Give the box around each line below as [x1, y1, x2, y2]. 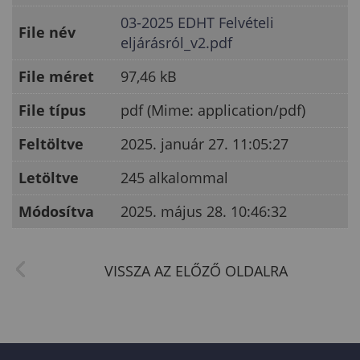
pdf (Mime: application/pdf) [121, 100, 305, 120]
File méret [18, 67, 94, 86]
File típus [18, 100, 86, 120]
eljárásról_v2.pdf [121, 33, 232, 52]
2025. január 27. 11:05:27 [121, 134, 288, 153]
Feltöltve [18, 134, 84, 153]
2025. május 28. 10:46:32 [121, 202, 287, 221]
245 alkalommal [121, 168, 228, 187]
